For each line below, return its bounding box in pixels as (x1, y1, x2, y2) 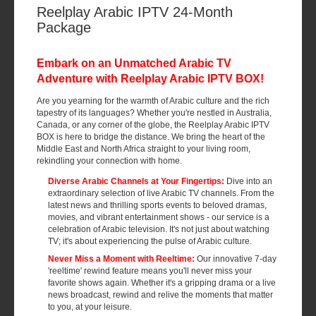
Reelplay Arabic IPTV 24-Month (37, 4, 233, 20)
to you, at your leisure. (48, 302, 132, 312)
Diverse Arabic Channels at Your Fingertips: (48, 176, 224, 186)
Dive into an (226, 176, 272, 186)
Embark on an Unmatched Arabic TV (37, 57, 231, 69)
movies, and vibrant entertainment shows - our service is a (48, 212, 269, 222)
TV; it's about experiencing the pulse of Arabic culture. (48, 236, 252, 246)
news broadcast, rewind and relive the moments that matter (48, 290, 273, 300)
